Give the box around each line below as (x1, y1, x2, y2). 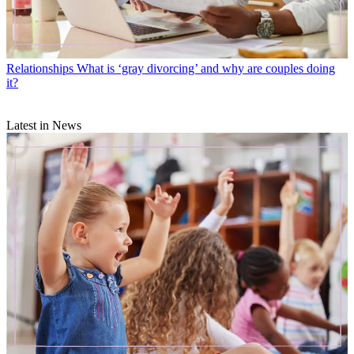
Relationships (6, 62, 73, 76)
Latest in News (6, 119, 81, 133)
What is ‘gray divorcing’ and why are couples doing (77, 62, 335, 76)
